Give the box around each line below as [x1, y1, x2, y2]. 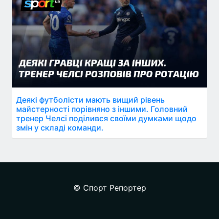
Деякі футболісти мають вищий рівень [16, 94, 165, 105]
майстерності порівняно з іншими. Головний [16, 104, 188, 114]
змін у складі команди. [16, 122, 104, 132]
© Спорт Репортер [73, 182, 146, 193]
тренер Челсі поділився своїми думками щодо [16, 113, 197, 123]
